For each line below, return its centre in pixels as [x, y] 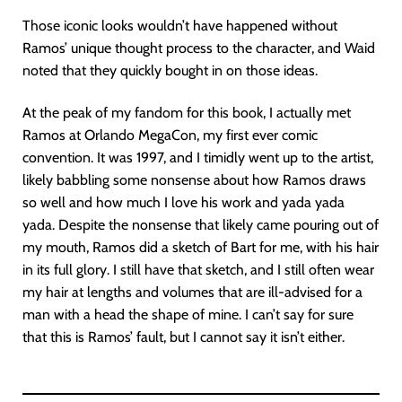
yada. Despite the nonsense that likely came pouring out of [201, 225]
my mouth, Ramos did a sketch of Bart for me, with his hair [201, 248]
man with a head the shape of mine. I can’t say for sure [188, 315]
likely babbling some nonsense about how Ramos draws [194, 180]
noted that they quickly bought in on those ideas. [170, 71]
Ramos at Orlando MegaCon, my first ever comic [170, 135]
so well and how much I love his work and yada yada [184, 203]
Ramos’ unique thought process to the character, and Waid [199, 48]
